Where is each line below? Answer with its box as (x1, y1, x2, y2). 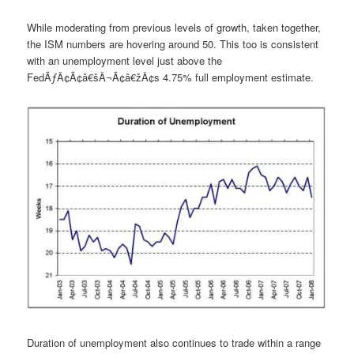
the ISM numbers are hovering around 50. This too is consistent (27, 36, 319, 51)
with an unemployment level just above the (27, 52, 223, 68)
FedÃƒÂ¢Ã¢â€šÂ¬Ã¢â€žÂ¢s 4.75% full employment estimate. (27, 69, 314, 85)
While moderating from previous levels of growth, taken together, (27, 19, 322, 35)
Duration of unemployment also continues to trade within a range (27, 335, 322, 351)
